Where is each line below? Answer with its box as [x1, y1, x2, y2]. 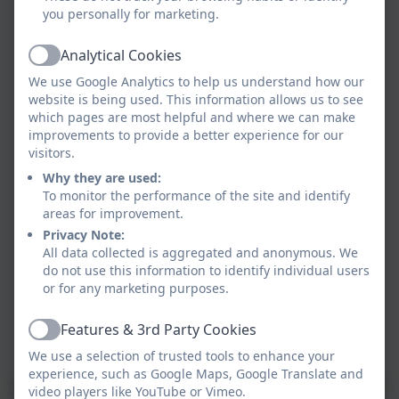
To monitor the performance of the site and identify [43, 187, 350, 204]
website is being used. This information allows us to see [28, 91, 363, 108]
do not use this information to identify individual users [43, 262, 370, 279]
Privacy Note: [43, 226, 125, 243]
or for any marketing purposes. [43, 280, 229, 297]
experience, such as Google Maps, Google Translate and [28, 365, 363, 382]
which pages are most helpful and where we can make [28, 109, 355, 126]
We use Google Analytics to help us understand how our [28, 73, 364, 90]
